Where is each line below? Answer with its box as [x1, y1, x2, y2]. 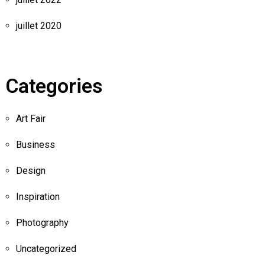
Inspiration [15, 190, 60, 202]
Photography [15, 216, 69, 228]
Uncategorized [15, 243, 76, 254]
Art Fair [15, 112, 46, 124]
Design [15, 164, 46, 176]
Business [15, 138, 55, 150]
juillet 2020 [15, 20, 62, 31]
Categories [5, 73, 102, 98]
